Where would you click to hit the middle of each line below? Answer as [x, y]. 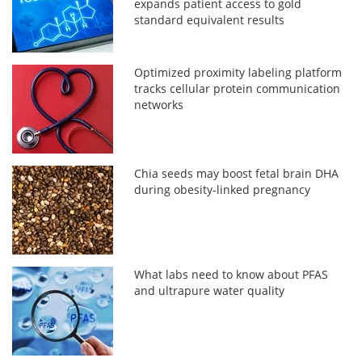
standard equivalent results [210, 19]
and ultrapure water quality [210, 290]
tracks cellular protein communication [238, 88]
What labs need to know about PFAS [232, 274]
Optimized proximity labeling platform [238, 72]
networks [159, 104]
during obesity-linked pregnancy [223, 189]
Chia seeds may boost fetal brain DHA [237, 173]
